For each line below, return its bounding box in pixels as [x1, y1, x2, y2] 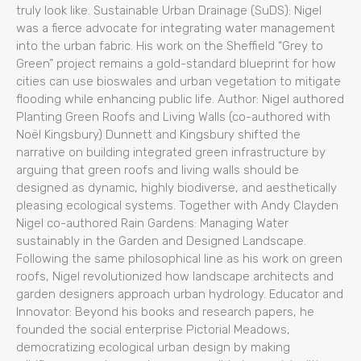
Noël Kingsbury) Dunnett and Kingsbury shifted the [16, 127, 301, 142]
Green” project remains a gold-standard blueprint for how [16, 56, 336, 71]
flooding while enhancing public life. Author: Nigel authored [16, 91, 344, 106]
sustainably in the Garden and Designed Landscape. [16, 233, 306, 248]
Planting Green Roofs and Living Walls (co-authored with [16, 109, 330, 124]
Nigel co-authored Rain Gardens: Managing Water [16, 215, 288, 230]
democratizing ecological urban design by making [16, 339, 290, 355]
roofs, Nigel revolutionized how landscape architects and [16, 268, 334, 284]
